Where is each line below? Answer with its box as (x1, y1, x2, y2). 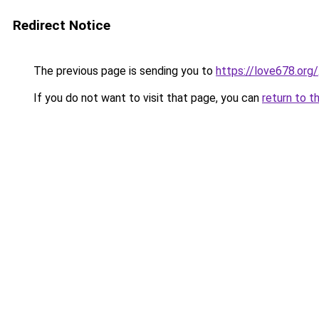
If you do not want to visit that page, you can (31, 91, 262, 105)
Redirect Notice (13, 17, 110, 33)
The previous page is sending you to (31, 64, 216, 78)
